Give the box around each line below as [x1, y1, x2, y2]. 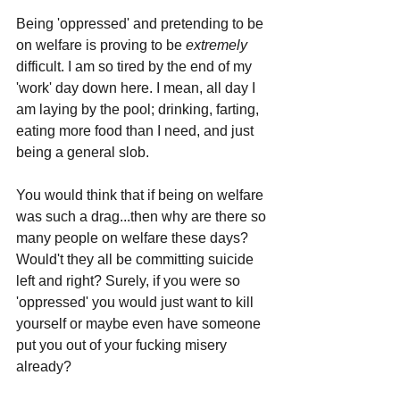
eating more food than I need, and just [16, 122, 257, 138]
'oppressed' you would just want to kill [16, 294, 257, 310]
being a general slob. [16, 144, 149, 160]
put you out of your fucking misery [16, 337, 230, 353]
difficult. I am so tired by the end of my [16, 58, 255, 74]
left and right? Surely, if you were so [16, 272, 244, 288]
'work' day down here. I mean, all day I [16, 79, 259, 96]
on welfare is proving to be [16, 37, 186, 53]
